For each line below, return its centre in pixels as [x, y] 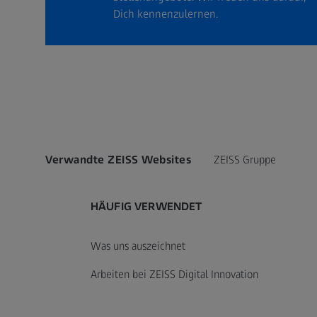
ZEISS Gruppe [245, 159]
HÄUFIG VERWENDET [146, 206]
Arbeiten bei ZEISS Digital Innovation [174, 274]
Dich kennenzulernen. [166, 13]
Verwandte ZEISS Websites [118, 159]
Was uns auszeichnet [138, 246]
